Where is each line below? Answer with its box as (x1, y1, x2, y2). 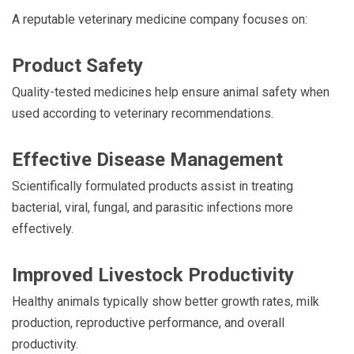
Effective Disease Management (12, 148, 283, 171)
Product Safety (12, 54, 143, 77)
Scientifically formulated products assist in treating (12, 178, 293, 194)
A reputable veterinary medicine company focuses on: (12, 11, 307, 27)
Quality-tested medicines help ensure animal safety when (12, 84, 330, 100)
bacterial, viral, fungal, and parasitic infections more (12, 199, 293, 215)
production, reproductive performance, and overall (12, 314, 284, 330)
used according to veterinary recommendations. (12, 105, 273, 121)
